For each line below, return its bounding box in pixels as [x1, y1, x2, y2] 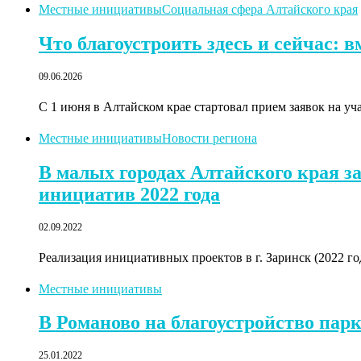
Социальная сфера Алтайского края [162, 2, 358, 16]
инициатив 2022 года [39, 183, 220, 205]
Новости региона [162, 131, 257, 145]
